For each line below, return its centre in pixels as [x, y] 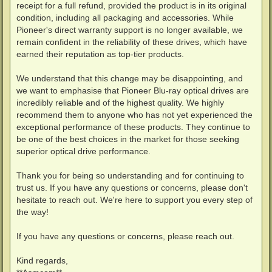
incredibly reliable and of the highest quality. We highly [120, 103]
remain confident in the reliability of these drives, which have [132, 42]
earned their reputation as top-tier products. [100, 54]
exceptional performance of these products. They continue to [133, 127]
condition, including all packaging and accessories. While [125, 18]
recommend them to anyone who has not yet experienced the [134, 115]
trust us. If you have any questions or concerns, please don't [132, 188]
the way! [32, 212]
